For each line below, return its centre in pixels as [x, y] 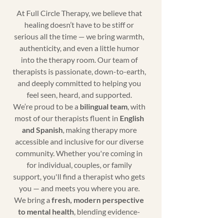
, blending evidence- [107, 212]
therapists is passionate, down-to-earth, [79, 72]
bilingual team [103, 107]
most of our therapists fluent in [67, 118]
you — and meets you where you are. [79, 188]
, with [136, 107]
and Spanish [42, 130]
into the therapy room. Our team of [79, 60]
